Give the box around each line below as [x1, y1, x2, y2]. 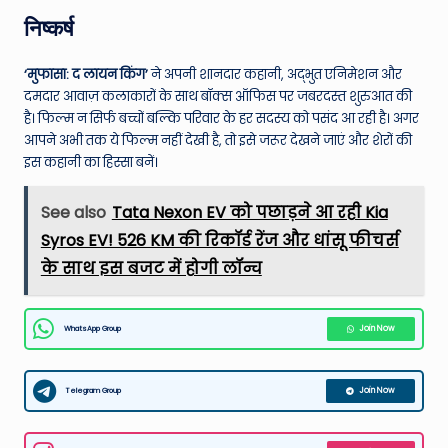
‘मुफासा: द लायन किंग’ [24, 65, 148, 83]
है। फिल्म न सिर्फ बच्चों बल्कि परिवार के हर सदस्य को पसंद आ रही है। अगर [24, 109, 419, 127]
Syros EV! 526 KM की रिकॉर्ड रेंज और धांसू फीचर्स [40, 228, 399, 252]
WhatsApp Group [64, 323, 121, 335]
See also [40, 200, 106, 224]
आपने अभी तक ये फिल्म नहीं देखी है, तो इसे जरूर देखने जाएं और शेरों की [24, 131, 412, 149]
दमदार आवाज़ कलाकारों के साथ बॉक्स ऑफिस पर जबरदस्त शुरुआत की [24, 87, 412, 105]
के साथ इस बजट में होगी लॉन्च [40, 256, 262, 280]
